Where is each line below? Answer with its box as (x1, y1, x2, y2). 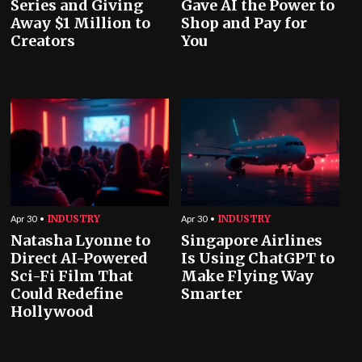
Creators (11, 32, 76, 51)
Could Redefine (11, 284, 124, 304)
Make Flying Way (181, 267, 314, 286)
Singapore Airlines (181, 231, 322, 250)
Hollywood (11, 302, 95, 322)
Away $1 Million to (11, 14, 151, 33)
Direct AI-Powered (11, 249, 149, 268)
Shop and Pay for (181, 14, 307, 33)
